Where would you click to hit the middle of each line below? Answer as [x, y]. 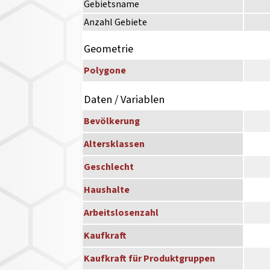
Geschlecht [109, 167]
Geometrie [109, 49]
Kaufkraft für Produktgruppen [150, 259]
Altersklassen [115, 144]
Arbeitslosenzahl [121, 213]
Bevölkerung [112, 121]
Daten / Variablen [124, 100]
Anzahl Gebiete [116, 23]
